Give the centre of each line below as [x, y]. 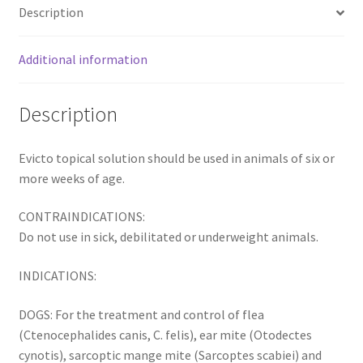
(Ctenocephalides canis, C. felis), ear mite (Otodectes [165, 334]
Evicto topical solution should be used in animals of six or [176, 158]
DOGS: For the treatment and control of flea [141, 314]
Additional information [83, 60]
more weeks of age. [71, 178]
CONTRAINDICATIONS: [81, 217]
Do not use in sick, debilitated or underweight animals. [168, 237]
